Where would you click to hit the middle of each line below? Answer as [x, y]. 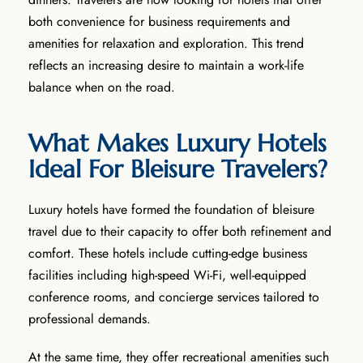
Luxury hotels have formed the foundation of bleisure [171, 209]
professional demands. [92, 318]
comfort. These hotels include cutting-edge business [168, 253]
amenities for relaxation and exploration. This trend [166, 43]
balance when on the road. [102, 87]
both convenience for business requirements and [159, 21]
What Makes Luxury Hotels [177, 143]
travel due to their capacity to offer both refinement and [180, 231]
